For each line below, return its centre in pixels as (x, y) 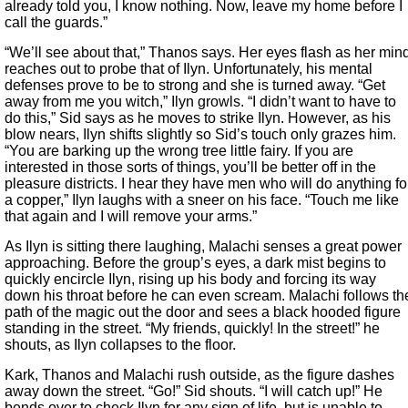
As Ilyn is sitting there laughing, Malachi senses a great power (203, 247)
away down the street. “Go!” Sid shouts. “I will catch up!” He (194, 392)
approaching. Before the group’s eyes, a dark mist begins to (195, 263)
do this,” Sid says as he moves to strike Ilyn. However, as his (198, 118)
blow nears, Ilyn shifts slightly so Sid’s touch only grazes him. (200, 135)
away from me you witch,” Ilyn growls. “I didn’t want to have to (200, 102)
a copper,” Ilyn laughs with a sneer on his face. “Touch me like (202, 200)
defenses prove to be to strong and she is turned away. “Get (195, 86)
